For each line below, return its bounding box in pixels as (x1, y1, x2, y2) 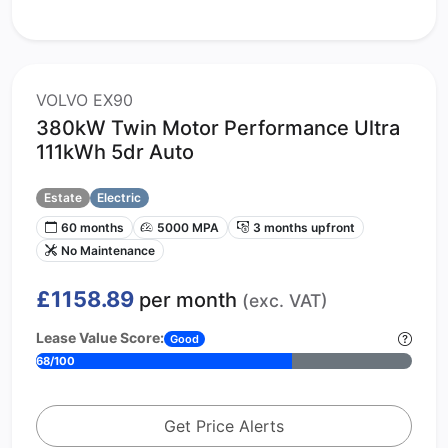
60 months (60, 219, 124, 235)
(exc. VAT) (242, 289, 328, 311)
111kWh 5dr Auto (36, 139, 194, 164)
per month (134, 287, 242, 312)
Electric (97, 190, 142, 206)
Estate (43, 190, 82, 206)
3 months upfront (252, 219, 355, 235)
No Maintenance (60, 242, 155, 258)
